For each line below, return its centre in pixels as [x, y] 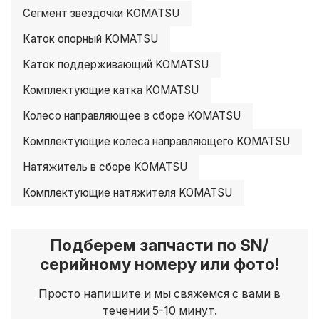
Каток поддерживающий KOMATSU [116, 64]
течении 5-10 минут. [159, 310]
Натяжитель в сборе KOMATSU [105, 167]
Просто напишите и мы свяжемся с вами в [159, 293]
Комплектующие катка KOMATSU [111, 90]
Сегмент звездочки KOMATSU [101, 13]
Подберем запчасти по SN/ [159, 244]
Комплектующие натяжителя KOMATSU [127, 192]
